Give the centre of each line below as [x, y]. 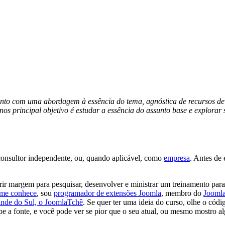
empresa [177, 158]
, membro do [182, 193]
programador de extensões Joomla [107, 193]
